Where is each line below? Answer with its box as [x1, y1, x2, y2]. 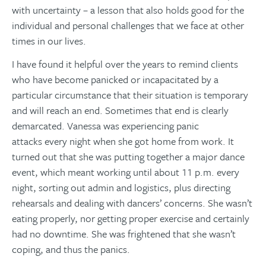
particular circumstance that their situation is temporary [12, 87, 248, 103]
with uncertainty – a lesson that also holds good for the [12, 2, 244, 18]
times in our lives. [12, 33, 86, 49]
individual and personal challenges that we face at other [12, 18, 244, 33]
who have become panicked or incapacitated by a [12, 72, 218, 87]
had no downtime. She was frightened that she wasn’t [12, 226, 236, 242]
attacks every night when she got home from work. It [12, 134, 234, 149]
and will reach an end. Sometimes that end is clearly [12, 103, 229, 118]
